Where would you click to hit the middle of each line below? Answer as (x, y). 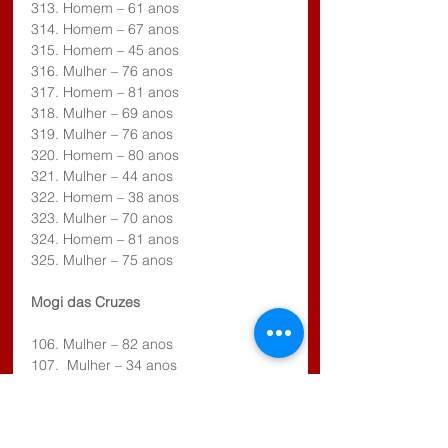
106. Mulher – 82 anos (102, 343)
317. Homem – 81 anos (105, 91)
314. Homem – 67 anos (105, 28)
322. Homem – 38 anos (105, 196)
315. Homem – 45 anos (105, 49)
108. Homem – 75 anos (105, 385)
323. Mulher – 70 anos (102, 217)
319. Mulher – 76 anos (102, 133)
